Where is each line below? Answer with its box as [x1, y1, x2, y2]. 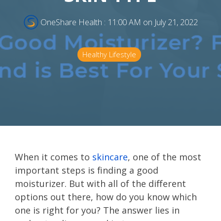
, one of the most [128, 151, 201, 163]
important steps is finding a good [15, 164, 158, 176]
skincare [92, 151, 128, 163]
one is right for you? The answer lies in [15, 204, 180, 216]
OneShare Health [38, 17, 104, 28]
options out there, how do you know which [15, 191, 197, 203]
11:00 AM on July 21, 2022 [107, 17, 198, 28]
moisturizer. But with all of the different [15, 178, 186, 189]
